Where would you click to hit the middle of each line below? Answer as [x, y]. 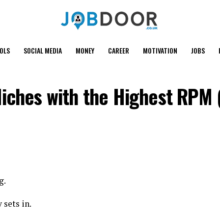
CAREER [119, 50]
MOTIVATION [160, 50]
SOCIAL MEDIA [43, 50]
